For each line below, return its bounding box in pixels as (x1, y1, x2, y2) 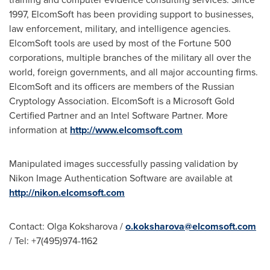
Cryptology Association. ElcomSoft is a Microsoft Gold (9, 94, 234, 108)
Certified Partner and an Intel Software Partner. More (9, 108, 228, 122)
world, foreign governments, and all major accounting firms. (9, 65, 258, 79)
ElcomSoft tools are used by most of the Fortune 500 (9, 36, 231, 50)
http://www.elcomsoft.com (70, 123, 183, 137)
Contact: (9, 219, 47, 233)
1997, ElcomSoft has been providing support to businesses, (9, 7, 254, 21)
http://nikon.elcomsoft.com (9, 186, 125, 199)
